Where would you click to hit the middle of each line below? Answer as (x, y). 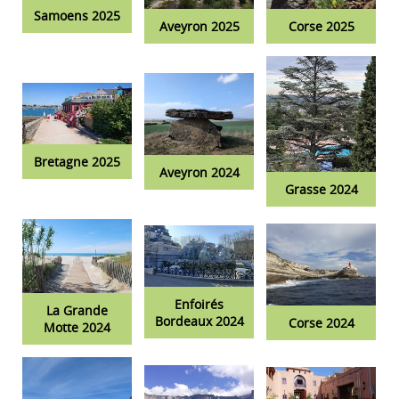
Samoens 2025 (77, 16)
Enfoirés (199, 305)
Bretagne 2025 (77, 162)
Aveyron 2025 (199, 27)
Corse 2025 (321, 27)
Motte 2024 (77, 327)
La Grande (77, 310)
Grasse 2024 (321, 189)
